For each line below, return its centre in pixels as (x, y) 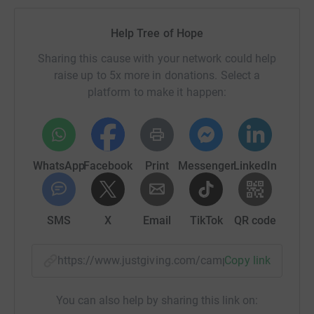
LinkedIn (255, 165)
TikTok (206, 220)
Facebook (108, 165)
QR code (255, 220)
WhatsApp (59, 165)
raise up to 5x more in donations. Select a (157, 75)
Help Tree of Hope (157, 33)
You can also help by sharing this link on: (157, 300)
